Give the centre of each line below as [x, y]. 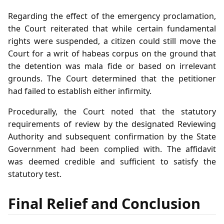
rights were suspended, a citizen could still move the [112, 41]
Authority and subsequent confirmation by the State [112, 136]
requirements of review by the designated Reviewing [112, 124]
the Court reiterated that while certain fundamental [112, 28]
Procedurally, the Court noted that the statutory [112, 111]
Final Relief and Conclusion [104, 203]
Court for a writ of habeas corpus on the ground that [112, 53]
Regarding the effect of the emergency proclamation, [112, 16]
